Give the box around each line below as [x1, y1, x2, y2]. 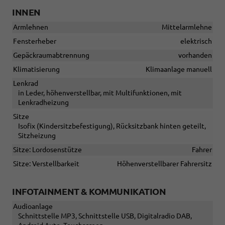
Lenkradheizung [18, 98, 69, 106]
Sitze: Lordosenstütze [13, 145, 82, 154]
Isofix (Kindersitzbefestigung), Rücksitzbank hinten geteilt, [18, 122, 206, 130]
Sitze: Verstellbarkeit [13, 159, 79, 168]
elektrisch [180, 37, 212, 45]
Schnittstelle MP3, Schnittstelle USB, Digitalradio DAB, [18, 211, 192, 220]
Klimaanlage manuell [146, 65, 212, 73]
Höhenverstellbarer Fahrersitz [117, 159, 212, 168]
